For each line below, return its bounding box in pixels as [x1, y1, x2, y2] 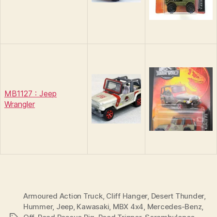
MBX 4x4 [112, 201, 144, 211]
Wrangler [4, 99, 35, 109]
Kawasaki [77, 201, 109, 211]
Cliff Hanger [106, 191, 148, 201]
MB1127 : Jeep [4, 88, 57, 98]
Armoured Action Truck [23, 191, 103, 201]
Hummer [23, 201, 53, 211]
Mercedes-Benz [147, 201, 202, 211]
